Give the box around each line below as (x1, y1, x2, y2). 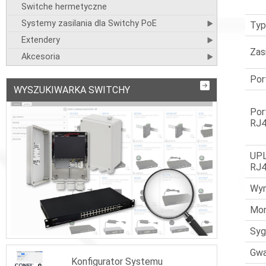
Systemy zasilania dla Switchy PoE (21, 18, 157, 28)
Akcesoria (21, 52, 60, 62)
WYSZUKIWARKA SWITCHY (14, 84, 130, 96)
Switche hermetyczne (21, 2, 107, 12)
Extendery (21, 35, 60, 45)
